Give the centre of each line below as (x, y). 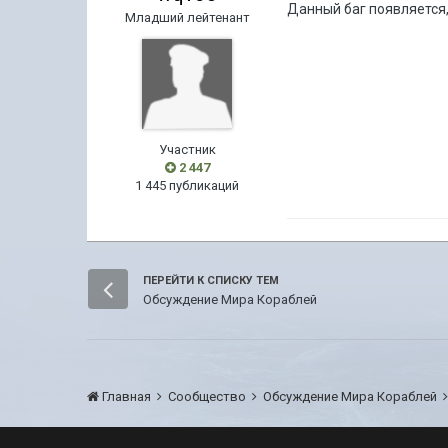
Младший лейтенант (187, 17)
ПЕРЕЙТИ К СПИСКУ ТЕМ (211, 280)
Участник (187, 149)
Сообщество (209, 396)
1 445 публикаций (187, 185)
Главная (127, 396)
